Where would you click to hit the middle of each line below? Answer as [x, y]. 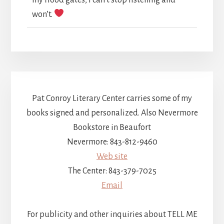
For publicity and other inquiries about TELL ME [112, 215]
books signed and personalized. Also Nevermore [112, 113]
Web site [112, 157]
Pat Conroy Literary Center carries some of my [112, 99]
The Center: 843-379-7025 [112, 171]
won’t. [43, 14]
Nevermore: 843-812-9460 [112, 142]
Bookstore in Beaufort [112, 128]
